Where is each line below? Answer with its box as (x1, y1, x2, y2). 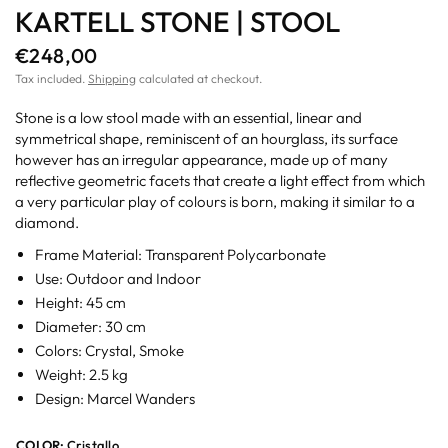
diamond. (15, 212, 79, 232)
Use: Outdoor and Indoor (35, 268, 201, 288)
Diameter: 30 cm (35, 316, 146, 336)
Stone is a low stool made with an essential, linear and (15, 107, 363, 127)
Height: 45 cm (35, 292, 126, 312)
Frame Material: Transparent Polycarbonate (35, 244, 326, 264)
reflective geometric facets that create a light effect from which (15, 170, 426, 190)
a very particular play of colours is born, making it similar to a (15, 191, 416, 211)
